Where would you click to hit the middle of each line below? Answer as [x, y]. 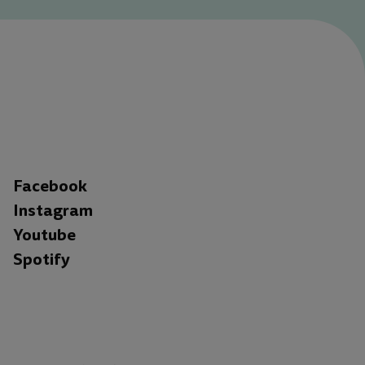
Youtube [44, 235]
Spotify [41, 259]
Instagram [53, 211]
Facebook [50, 186]
